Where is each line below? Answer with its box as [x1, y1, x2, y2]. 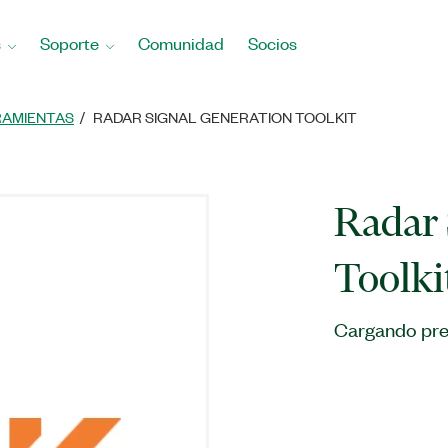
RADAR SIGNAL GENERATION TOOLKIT [93, 107, 357, 127]
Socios [248, 32, 297, 54]
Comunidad [138, 32, 224, 54]
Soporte [40, 32, 99, 54]
